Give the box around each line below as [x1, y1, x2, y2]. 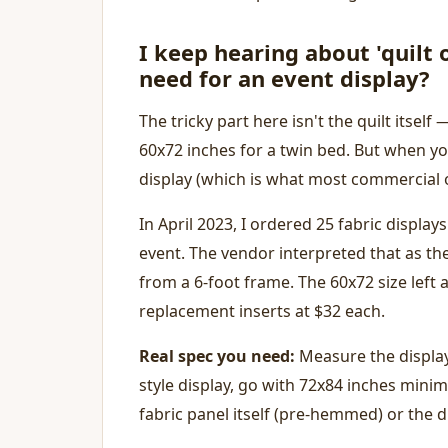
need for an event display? [139, 63, 430, 93]
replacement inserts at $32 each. [139, 300, 385, 322]
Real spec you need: [139, 345, 295, 367]
